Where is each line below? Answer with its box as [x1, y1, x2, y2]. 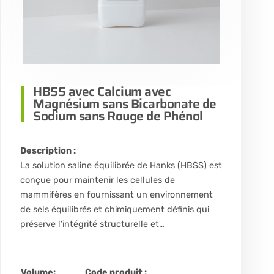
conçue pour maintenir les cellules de [20, 175, 176, 186]
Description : [20, 146, 76, 157]
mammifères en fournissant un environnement [20, 190, 213, 201]
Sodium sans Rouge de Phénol [33, 106, 203, 127]
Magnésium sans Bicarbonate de [33, 94, 217, 114]
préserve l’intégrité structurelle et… [20, 219, 165, 230]
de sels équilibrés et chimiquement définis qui [20, 204, 210, 215]
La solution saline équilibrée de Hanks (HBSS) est [20, 160, 223, 171]
